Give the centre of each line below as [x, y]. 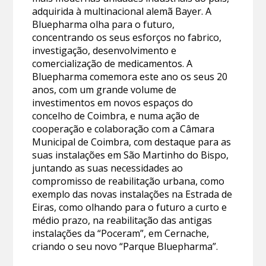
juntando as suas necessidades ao [108, 168]
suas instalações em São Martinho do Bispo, [131, 155]
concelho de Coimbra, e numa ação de [116, 115]
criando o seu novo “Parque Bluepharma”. [125, 246]
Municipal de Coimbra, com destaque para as [132, 142]
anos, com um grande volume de [104, 89]
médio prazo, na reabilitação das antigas [122, 220]
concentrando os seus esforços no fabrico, [127, 37]
